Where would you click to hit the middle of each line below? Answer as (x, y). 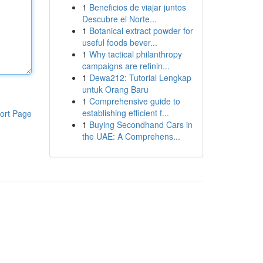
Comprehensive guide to (134, 101)
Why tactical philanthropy (135, 54)
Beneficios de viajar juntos (137, 7)
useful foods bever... (119, 42)
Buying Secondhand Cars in (141, 124)
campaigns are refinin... (126, 66)
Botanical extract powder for (141, 31)
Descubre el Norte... (119, 19)
